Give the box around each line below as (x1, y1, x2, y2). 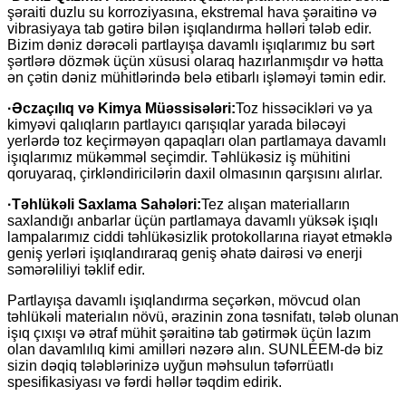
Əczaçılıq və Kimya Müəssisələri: (12, 100, 236, 116)
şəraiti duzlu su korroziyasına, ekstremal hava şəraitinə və (7, 4, 377, 20)
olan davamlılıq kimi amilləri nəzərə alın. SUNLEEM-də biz (7, 341, 383, 357)
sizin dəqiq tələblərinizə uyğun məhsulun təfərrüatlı (7, 357, 333, 373)
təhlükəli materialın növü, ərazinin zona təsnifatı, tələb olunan (7, 308, 399, 324)
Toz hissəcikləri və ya (236, 100, 372, 116)
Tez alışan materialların (201, 196, 350, 212)
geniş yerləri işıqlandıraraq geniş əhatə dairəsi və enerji (7, 245, 362, 261)
